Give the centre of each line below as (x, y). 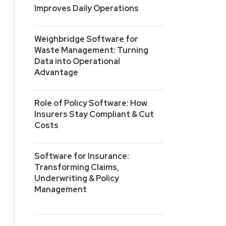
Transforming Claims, (77, 167)
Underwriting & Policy (77, 179)
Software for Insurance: (82, 156)
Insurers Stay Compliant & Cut (94, 115)
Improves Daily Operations (87, 9)
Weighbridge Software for (86, 39)
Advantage (56, 73)
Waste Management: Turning (91, 50)
